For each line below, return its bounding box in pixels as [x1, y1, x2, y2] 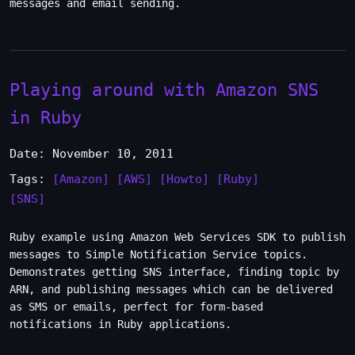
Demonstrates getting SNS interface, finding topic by [10, 265, 339, 278]
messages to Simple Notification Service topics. [10, 248, 307, 261]
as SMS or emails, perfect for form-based [10, 300, 263, 313]
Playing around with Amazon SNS [10, 79, 319, 100]
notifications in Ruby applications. [10, 318, 231, 330]
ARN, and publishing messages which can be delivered [10, 283, 333, 296]
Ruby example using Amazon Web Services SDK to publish [10, 231, 345, 243]
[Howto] [159, 172, 209, 186]
